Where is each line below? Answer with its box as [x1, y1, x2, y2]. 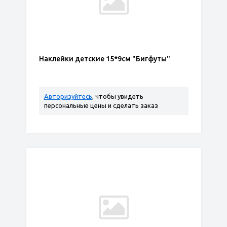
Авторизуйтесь [44, 93, 92, 100]
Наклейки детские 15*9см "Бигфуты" [39, 55, 170, 63]
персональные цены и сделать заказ [44, 102, 158, 109]
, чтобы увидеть [92, 93, 143, 100]
